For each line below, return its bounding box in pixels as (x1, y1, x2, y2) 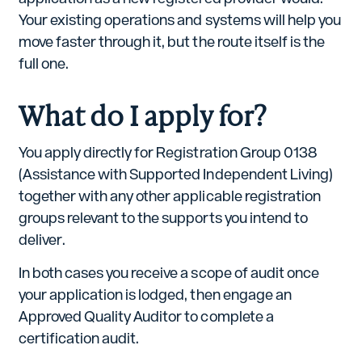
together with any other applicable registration (18, 187, 321, 204)
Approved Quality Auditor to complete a (18, 307, 274, 325)
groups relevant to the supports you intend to (18, 208, 308, 226)
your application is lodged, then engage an (18, 285, 292, 303)
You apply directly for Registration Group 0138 (18, 143, 317, 161)
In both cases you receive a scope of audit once (18, 263, 319, 281)
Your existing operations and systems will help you (18, 11, 341, 29)
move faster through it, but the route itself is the (18, 33, 325, 51)
